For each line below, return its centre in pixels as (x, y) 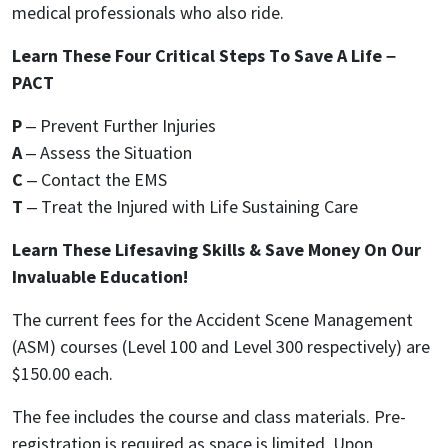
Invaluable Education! (100, 276)
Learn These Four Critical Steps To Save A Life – (204, 55)
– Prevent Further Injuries (119, 125)
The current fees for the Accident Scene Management (212, 319)
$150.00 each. (62, 373)
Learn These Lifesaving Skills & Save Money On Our (216, 249)
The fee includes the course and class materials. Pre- (209, 416)
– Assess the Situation (107, 152)
